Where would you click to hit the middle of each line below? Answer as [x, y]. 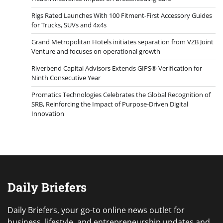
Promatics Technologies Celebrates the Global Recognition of [121, 94]
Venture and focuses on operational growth [96, 51]
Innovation [48, 113]
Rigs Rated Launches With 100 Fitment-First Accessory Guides [122, 15]
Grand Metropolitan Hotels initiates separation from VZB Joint [122, 42]
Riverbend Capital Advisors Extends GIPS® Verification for [117, 68]
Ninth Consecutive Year [66, 77]
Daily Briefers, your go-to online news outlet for [96, 210]
